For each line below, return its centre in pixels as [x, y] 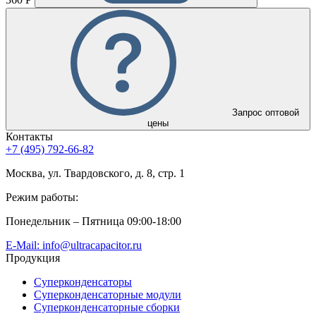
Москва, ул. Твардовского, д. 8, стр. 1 [95, 174]
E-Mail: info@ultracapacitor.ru [74, 245]
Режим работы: [42, 197]
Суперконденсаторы [83, 282]
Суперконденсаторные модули [108, 295]
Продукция [33, 258]
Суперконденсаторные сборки [107, 308]
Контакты [29, 137]
